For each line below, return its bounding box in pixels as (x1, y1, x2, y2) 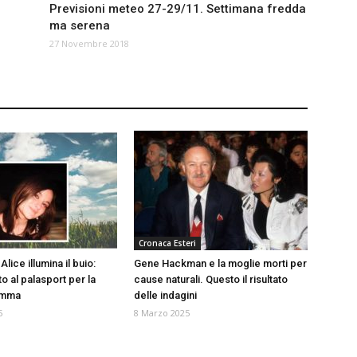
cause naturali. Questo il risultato (134, 273, 288, 286)
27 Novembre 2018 (49, 37, 129, 50)
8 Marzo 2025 (134, 307, 190, 320)
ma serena (49, 18, 110, 33)
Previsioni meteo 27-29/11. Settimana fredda (49, 2, 306, 17)
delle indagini (134, 289, 197, 302)
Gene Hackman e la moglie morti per (134, 257, 307, 270)
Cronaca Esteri (139, 237, 196, 249)
